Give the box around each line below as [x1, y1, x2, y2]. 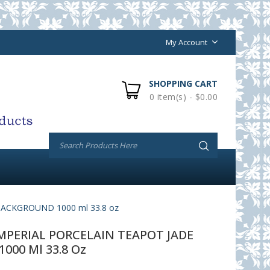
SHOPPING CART [149, 78, 218, 89]
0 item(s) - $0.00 [149, 91, 218, 102]
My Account [166, 37, 207, 48]
